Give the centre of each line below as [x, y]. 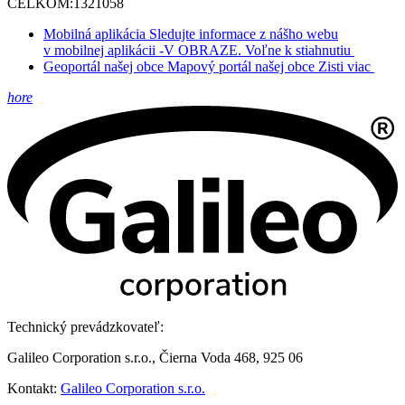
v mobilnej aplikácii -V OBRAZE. [142, 51]
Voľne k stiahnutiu [298, 51]
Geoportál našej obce [104, 67]
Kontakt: [34, 389]
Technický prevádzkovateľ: [85, 327]
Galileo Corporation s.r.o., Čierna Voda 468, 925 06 [155, 358]
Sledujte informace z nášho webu [244, 34]
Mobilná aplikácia [94, 34]
